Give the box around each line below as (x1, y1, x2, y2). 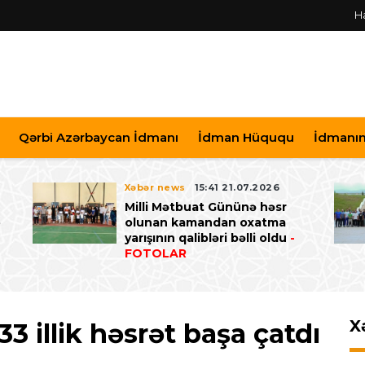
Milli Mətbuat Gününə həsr (124, 200, 287, 215)
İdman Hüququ (197, 130, 294, 146)
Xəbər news (124, 182, 186, 194)
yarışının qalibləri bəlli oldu (124, 231, 287, 246)
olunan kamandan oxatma (124, 215, 286, 231)
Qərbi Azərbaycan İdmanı (19, 130, 179, 146)
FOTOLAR (124, 246, 187, 262)
